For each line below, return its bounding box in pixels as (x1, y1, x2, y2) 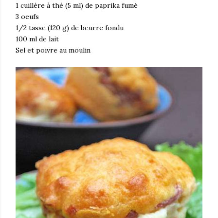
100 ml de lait (16, 35, 59, 44)
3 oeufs (16, 12, 39, 21)
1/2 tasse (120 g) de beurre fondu (16, 23, 124, 33)
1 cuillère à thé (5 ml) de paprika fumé (16, 1, 138, 10)
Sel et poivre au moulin (16, 46, 91, 55)
